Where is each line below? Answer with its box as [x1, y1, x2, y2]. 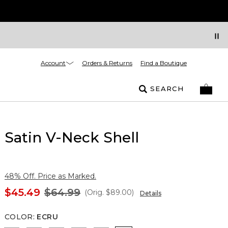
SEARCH [150, 84, 184, 93]
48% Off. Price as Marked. [5, 172, 96, 181]
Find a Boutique [140, 59, 187, 67]
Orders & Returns [82, 59, 132, 67]
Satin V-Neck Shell [5, 129, 139, 146]
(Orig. [84, 188, 104, 197]
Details [140, 189, 161, 197]
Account [41, 59, 66, 67]
